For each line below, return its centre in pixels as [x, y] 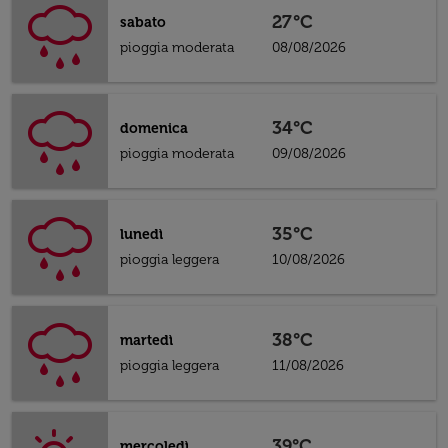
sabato [143, 22]
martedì [146, 340]
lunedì [141, 234]
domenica [154, 128]
